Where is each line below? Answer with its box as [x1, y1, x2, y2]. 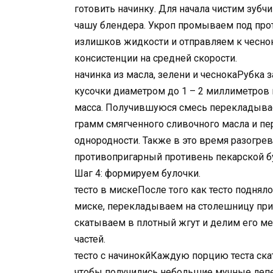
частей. [74, 233, 105, 246]
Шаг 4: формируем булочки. [74, 168, 200, 180]
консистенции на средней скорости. [74, 52, 237, 65]
